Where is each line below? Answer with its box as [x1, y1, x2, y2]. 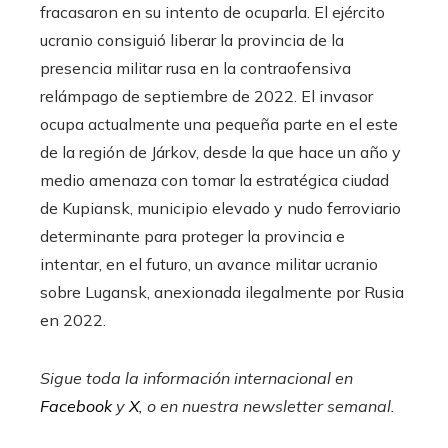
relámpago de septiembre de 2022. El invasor [40, 86, 373, 107]
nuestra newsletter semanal [182, 396, 391, 417]
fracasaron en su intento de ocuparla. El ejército [40, 2, 385, 23]
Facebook [40, 396, 112, 417]
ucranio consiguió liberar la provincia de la [40, 30, 344, 51]
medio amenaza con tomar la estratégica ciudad [40, 170, 389, 191]
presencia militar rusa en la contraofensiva [40, 58, 351, 79]
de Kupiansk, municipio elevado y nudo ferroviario [40, 198, 401, 219]
